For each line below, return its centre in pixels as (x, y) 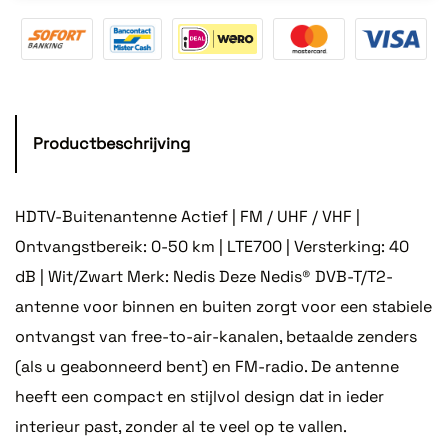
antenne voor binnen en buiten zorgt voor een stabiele (223, 306)
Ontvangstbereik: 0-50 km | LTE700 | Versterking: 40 (212, 246)
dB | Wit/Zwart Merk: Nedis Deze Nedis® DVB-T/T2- (204, 276)
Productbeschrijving (111, 143)
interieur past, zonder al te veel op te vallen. (180, 426)
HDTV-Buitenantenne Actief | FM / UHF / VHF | (187, 216)
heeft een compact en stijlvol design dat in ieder (199, 396)
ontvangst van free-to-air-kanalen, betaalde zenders (216, 336)
